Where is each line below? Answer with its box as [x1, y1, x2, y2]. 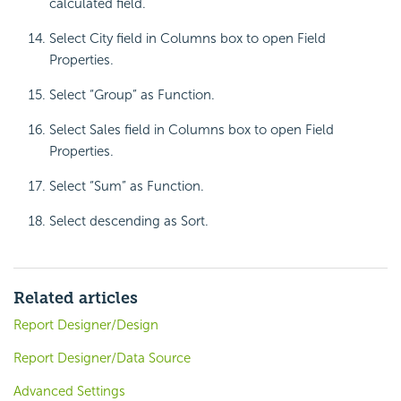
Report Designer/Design [13, 317, 158, 334]
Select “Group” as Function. [49, 87, 215, 104]
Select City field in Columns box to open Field [49, 30, 326, 47]
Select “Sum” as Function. [49, 178, 204, 195]
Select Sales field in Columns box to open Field [49, 122, 334, 139]
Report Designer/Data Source [13, 350, 191, 367]
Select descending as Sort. [49, 213, 209, 230]
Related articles [13, 288, 138, 309]
